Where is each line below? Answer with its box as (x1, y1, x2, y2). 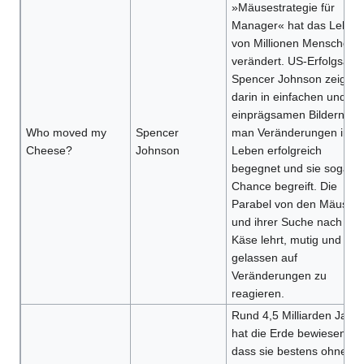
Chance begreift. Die (231, 180, 337, 193)
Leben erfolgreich (231, 144, 322, 158)
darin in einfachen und (231, 90, 346, 104)
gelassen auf (231, 251, 297, 265)
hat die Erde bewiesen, (231, 327, 349, 340)
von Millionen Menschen (231, 37, 356, 50)
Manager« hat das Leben (231, 19, 362, 32)
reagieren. (231, 287, 284, 301)
